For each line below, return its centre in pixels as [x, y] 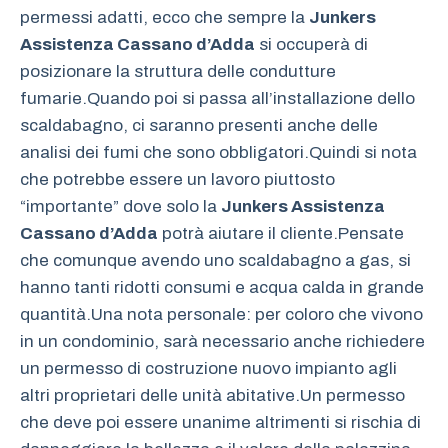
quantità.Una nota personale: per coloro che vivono [221, 315]
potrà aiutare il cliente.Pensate [281, 234]
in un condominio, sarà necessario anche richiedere [222, 342]
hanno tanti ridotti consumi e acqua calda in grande [222, 288]
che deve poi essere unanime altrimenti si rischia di [220, 423]
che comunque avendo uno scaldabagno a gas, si [215, 261]
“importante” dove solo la [120, 207]
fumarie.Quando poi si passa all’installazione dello [217, 99]
